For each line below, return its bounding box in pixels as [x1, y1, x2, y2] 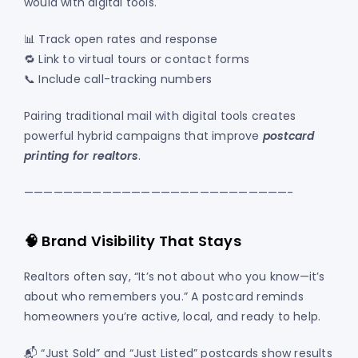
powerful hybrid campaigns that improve [24, 128, 263, 145]
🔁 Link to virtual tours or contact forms [24, 51, 249, 68]
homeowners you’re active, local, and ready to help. [24, 308, 321, 325]
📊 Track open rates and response [24, 31, 218, 48]
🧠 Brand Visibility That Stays [24, 231, 241, 252]
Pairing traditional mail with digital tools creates [24, 108, 296, 125]
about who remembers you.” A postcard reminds [24, 288, 304, 305]
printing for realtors [24, 148, 139, 165]
